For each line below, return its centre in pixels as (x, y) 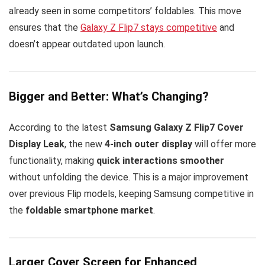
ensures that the (45, 28)
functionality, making (53, 160)
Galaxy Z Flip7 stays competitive (149, 28)
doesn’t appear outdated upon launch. (87, 44)
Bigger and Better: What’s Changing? (109, 96)
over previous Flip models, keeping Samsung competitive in (131, 193)
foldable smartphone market (89, 210)
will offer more (224, 144)
